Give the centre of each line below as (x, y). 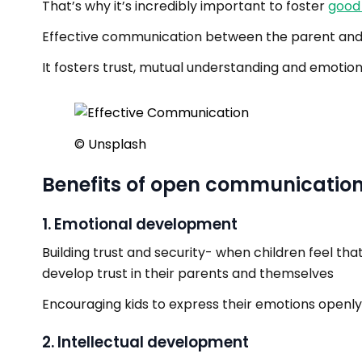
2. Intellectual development (145, 342)
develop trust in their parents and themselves (188, 274)
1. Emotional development (140, 224)
